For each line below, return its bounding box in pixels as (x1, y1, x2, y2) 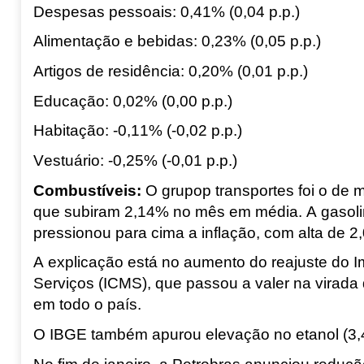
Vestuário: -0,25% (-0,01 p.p (32, 152, 228, 170)
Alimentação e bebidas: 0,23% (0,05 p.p (32, 32, 312, 50)
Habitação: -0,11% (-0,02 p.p (32, 122, 233, 140)
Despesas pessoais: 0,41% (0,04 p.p (32, 2, 291, 20)
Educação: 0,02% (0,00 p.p (32, 92, 223, 110)
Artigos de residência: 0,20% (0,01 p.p (32, 63, 299, 80)
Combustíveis (32, 181, 136, 199)
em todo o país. (32, 296, 145, 314)
